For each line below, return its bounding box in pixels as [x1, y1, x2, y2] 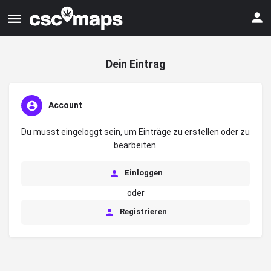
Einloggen [122, 168, 163, 178]
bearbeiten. [113, 140, 158, 150]
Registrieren [118, 207, 167, 217]
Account [48, 100, 82, 110]
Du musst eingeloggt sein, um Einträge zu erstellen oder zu [21, 127, 250, 137]
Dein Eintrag [105, 57, 166, 70]
